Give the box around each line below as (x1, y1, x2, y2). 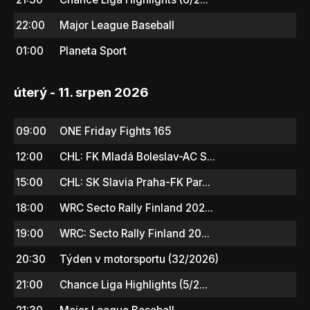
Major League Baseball (60, 18, 174, 32)
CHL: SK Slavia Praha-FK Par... (60, 175, 210, 189)
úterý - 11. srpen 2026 (14, 84, 149, 100)
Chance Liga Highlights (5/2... (60, 277, 208, 291)
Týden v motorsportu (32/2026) (60, 252, 219, 266)
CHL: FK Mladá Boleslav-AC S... (60, 149, 215, 163)
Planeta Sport (60, 44, 127, 57)
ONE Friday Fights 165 (60, 124, 171, 138)
